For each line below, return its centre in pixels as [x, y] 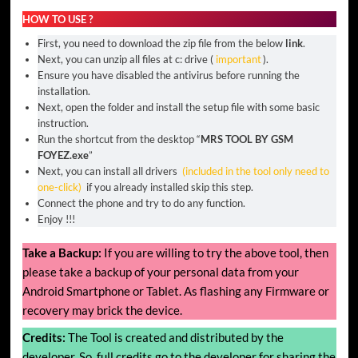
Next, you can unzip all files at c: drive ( [125, 60]
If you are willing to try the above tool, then [215, 253]
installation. [64, 91]
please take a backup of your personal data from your [160, 272]
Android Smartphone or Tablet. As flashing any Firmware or [175, 291]
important [238, 60]
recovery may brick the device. [102, 310]
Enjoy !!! [56, 219]
